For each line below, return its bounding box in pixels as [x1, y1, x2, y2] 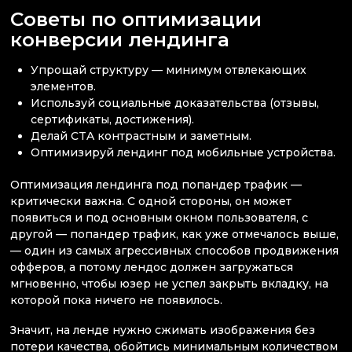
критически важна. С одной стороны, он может [10, 194, 291, 209]
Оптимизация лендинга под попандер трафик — [10, 178, 302, 192]
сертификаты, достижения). [31, 112, 195, 126]
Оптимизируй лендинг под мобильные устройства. [31, 145, 336, 159]
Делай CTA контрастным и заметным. [31, 128, 252, 143]
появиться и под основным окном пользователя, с [10, 211, 308, 225]
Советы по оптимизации [10, 6, 262, 31]
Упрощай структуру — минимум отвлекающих [31, 62, 307, 77]
